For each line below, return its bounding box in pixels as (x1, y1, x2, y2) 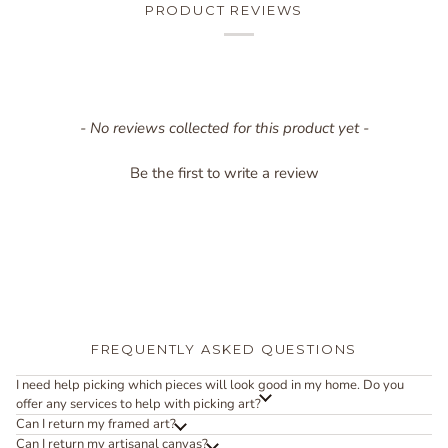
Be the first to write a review (129, 162, 319, 183)
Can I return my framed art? (16, 414, 176, 433)
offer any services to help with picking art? (16, 394, 261, 413)
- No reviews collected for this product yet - (79, 117, 369, 138)
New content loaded (15, 115, 156, 138)
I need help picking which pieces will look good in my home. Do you (16, 375, 404, 394)
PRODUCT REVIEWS (144, 2, 304, 19)
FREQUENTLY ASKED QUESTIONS (90, 340, 358, 357)
